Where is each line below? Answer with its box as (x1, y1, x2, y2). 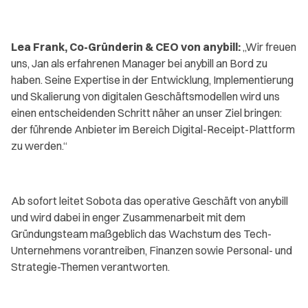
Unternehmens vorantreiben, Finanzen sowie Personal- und (11, 243, 292, 257)
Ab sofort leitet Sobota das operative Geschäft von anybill (11, 194, 288, 208)
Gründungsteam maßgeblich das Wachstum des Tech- (11, 227, 272, 241)
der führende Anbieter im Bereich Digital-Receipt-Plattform (11, 122, 295, 136)
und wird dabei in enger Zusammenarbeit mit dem (11, 210, 245, 224)
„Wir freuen (243, 40, 296, 54)
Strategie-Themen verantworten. (11, 260, 170, 274)
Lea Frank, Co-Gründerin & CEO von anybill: (11, 40, 243, 54)
